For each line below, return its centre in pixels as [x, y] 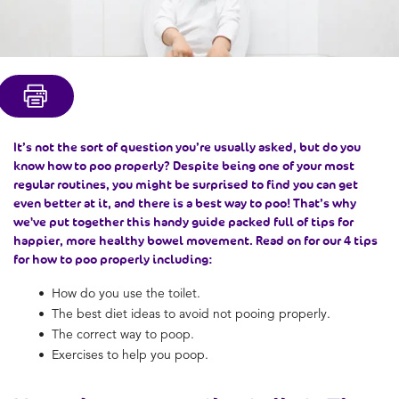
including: [181, 259]
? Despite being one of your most [259, 165]
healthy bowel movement [174, 240]
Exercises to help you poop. [130, 354]
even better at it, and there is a [104, 203]
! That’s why [322, 203]
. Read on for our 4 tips [313, 240]
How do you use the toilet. [126, 293]
